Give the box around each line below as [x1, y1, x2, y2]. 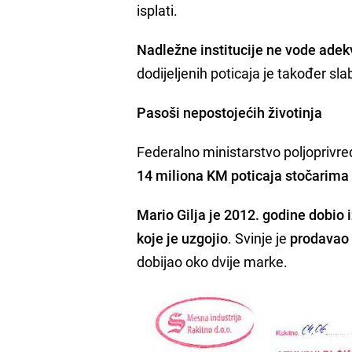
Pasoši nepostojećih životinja [137, 103, 323, 123]
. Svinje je [228, 229, 291, 248]
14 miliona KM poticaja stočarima [137, 166, 350, 185]
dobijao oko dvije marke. [137, 252, 288, 272]
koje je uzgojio [137, 229, 229, 248]
